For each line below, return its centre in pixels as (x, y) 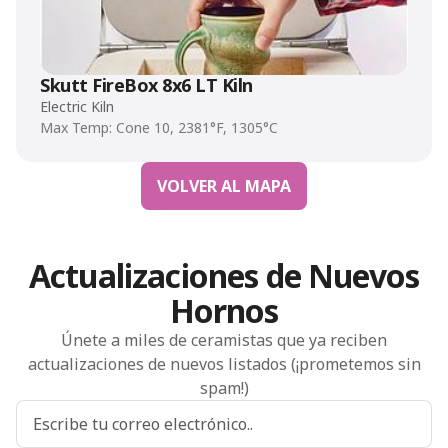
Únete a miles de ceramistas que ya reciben (224, 340)
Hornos (224, 310)
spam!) (224, 388)
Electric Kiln (77, 106)
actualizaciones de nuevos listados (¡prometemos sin (224, 364)
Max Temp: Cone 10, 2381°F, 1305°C (159, 127)
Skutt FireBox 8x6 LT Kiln (146, 85)
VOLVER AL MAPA (224, 186)
